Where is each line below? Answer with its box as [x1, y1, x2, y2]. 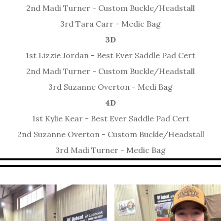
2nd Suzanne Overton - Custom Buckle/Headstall [17, 129, 204, 140]
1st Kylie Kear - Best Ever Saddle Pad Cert [32, 113, 189, 124]
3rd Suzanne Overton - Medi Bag [48, 82, 173, 92]
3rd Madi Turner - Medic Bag [55, 145, 166, 155]
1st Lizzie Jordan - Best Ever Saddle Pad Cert [26, 50, 195, 61]
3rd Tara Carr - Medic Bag [60, 19, 161, 29]
